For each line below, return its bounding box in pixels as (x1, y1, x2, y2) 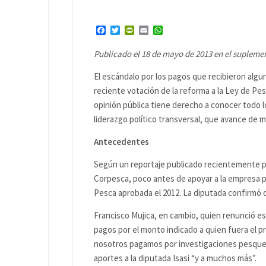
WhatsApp (163, 24, 205, 37)
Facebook (106, 24, 144, 37)
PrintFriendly (134, 24, 188, 37)
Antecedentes (94, 136, 149, 147)
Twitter (120, 24, 151, 37)
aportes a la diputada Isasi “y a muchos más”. (94, 252, 256, 264)
